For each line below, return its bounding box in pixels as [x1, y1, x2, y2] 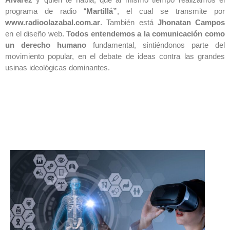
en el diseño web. [5, 29, 67, 38]
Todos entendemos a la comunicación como [66, 29, 225, 38]
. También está [100, 17, 158, 27]
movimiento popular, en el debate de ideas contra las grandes [5, 51, 225, 61]
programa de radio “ [5, 6, 86, 15]
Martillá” [86, 6, 117, 15]
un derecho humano [5, 40, 93, 49]
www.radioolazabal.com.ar [5, 17, 100, 27]
